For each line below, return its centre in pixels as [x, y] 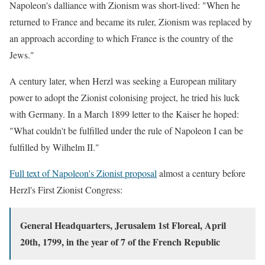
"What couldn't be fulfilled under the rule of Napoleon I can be [126, 130]
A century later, [38, 80]
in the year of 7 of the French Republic [143, 241]
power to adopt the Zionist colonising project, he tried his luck [125, 97]
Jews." [22, 54]
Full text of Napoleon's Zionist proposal [83, 173]
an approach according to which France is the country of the [121, 38]
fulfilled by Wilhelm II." [54, 147]
